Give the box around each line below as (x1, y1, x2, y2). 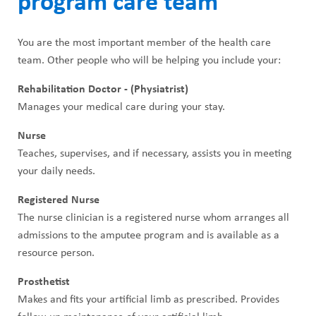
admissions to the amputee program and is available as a (18, 230, 279, 242)
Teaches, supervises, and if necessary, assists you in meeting (18, 148, 292, 160)
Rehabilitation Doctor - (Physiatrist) (18, 84, 188, 96)
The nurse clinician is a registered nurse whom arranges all (18, 212, 289, 224)
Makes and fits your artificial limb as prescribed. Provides (18, 294, 279, 306)
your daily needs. (18, 166, 95, 178)
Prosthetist (18, 276, 70, 288)
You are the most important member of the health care (18, 37, 271, 49)
